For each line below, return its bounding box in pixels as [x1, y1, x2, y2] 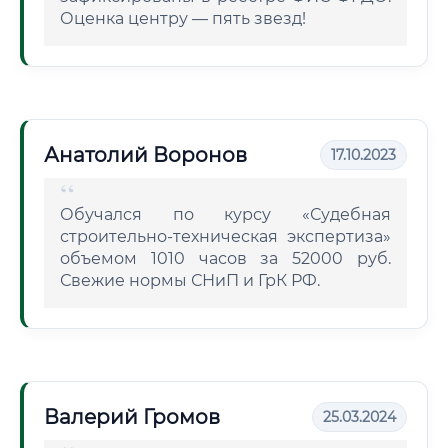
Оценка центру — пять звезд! [60, 9, 306, 28]
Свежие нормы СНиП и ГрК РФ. [60, 271, 320, 290]
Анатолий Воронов [44, 143, 247, 167]
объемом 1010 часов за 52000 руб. [60, 249, 391, 268]
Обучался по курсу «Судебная [60, 205, 391, 224]
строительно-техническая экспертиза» [60, 227, 391, 246]
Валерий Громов [44, 405, 220, 429]
